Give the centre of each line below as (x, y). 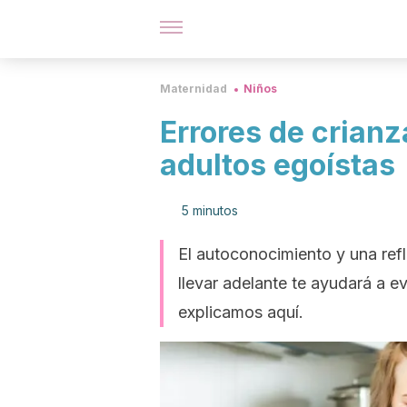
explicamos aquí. (241, 312)
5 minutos (210, 210)
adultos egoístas (278, 165)
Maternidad (194, 89)
